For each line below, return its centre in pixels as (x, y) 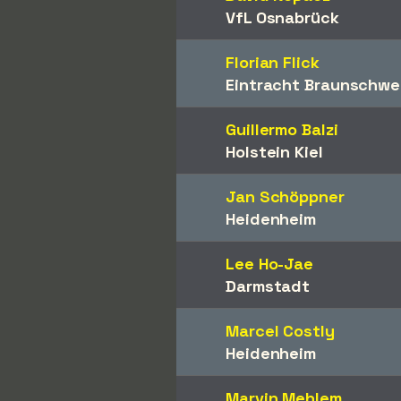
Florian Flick (273, 62)
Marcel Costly (280, 331)
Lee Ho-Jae (269, 264)
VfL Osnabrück (282, 17)
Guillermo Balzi (282, 129)
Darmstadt (268, 286)
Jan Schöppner (285, 196)
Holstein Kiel (274, 152)
